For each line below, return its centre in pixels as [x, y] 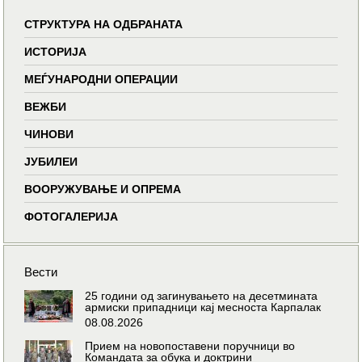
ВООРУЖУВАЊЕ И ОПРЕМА [103, 189]
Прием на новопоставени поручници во [190, 345]
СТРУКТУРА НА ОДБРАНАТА [104, 24]
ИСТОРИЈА [56, 51]
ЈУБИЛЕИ [51, 161]
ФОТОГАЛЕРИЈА [72, 216]
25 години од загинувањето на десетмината [202, 295]
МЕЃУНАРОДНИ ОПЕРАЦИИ [101, 79]
